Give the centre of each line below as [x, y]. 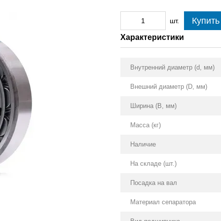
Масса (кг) [146, 125]
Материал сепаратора [163, 202]
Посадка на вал [154, 183]
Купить [206, 21]
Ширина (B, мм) [153, 106]
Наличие [143, 144]
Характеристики [152, 37]
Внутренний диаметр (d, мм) [172, 67]
